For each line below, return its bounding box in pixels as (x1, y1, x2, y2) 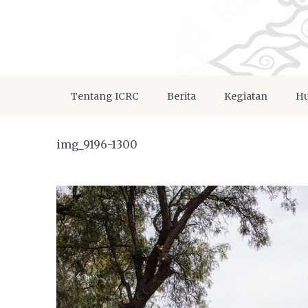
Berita (167, 90, 196, 102)
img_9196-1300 (56, 137, 137, 151)
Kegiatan (224, 90, 267, 102)
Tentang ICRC (71, 90, 139, 102)
